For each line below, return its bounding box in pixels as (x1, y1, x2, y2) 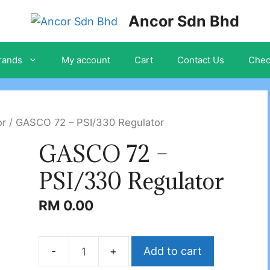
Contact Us (177, 54, 224, 66)
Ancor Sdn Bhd (128, 12, 239, 30)
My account (61, 54, 110, 66)
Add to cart (143, 245, 202, 258)
